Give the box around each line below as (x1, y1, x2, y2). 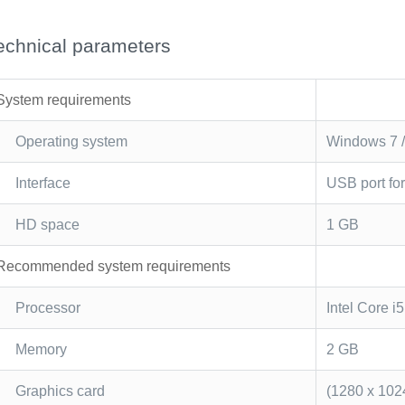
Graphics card (14, 382, 105, 399)
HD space (14, 216, 80, 232)
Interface (14, 174, 71, 191)
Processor (14, 299, 80, 316)
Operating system (14, 133, 127, 149)
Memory (14, 341, 67, 357)
